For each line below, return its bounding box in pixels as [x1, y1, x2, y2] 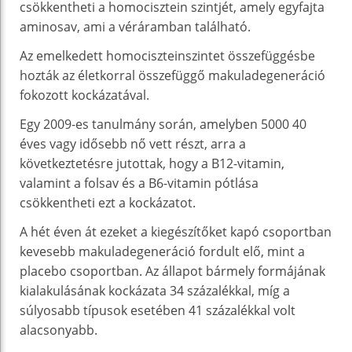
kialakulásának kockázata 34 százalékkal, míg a [20, 281, 290, 299]
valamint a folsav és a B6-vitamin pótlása [20, 174, 258, 192]
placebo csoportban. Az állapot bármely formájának [20, 262, 325, 280]
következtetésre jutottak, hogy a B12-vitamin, [20, 154, 284, 172]
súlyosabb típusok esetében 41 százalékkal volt [20, 301, 295, 319]
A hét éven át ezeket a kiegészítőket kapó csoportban [20, 222, 332, 240]
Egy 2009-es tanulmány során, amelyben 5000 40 [20, 115, 306, 133]
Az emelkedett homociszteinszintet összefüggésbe [20, 46, 315, 64]
